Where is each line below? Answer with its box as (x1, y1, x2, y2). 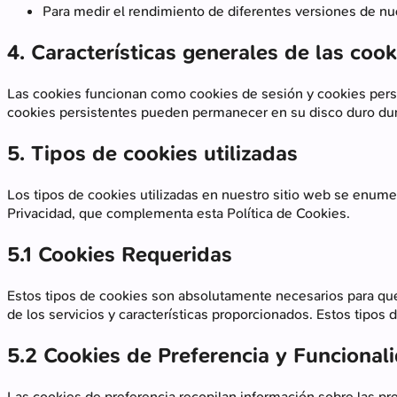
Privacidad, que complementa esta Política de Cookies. (7, 203, 350, 222)
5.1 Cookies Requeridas (7, 239, 232, 269)
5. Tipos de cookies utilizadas (7, 139, 298, 168)
